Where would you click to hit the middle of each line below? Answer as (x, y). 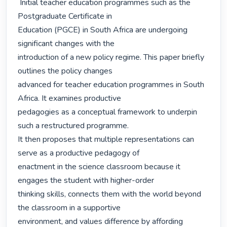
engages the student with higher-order (86, 181)
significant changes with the (66, 44)
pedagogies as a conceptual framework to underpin (108, 112)
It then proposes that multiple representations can (106, 140)
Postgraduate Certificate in (65, 16)
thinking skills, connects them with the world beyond (110, 194)
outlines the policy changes (65, 71)
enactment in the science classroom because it (99, 167)
